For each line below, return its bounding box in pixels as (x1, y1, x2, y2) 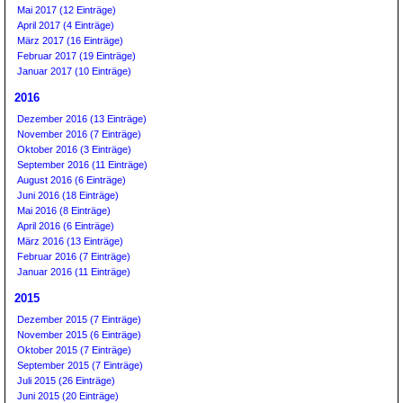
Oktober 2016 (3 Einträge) (17, 144, 131, 155)
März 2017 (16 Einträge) (17, 35, 123, 46)
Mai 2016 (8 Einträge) (17, 205, 111, 216)
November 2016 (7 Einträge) (17, 129, 141, 139)
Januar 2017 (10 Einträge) (17, 66, 131, 76)
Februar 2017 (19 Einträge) (17, 50, 136, 61)
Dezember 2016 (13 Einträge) (17, 113, 147, 124)
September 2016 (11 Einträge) (17, 159, 148, 170)
